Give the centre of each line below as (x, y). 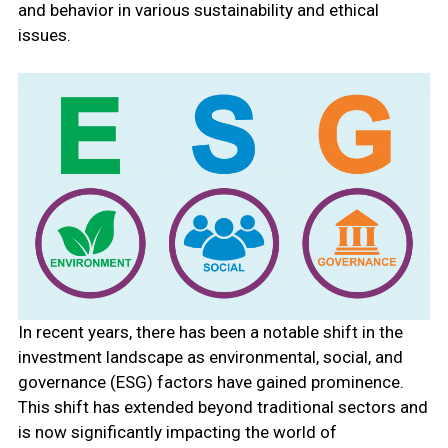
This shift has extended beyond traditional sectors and (222, 407)
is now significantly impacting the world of (177, 432)
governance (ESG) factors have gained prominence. (210, 382)
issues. (44, 35)
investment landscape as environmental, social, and (210, 357)
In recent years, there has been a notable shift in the (210, 332)
